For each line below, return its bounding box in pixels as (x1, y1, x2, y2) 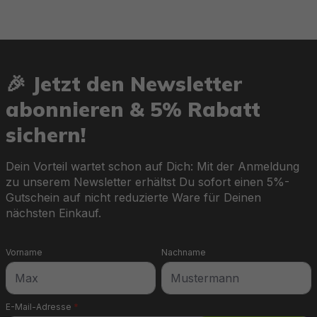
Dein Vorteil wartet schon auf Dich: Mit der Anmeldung (6, 159, 299, 173)
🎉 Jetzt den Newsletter (6, 71, 242, 96)
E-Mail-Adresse (6, 301, 74, 312)
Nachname (161, 247, 206, 258)
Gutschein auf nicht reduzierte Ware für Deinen (6, 190, 261, 204)
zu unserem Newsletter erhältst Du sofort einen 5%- (6, 175, 289, 189)
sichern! (6, 122, 86, 147)
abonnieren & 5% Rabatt (6, 96, 260, 122)
